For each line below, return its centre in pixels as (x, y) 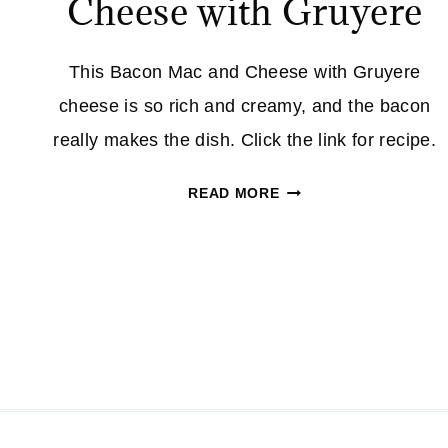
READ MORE (234, 193)
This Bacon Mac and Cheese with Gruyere (244, 72)
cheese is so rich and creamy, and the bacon (244, 106)
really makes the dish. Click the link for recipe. (244, 140)
